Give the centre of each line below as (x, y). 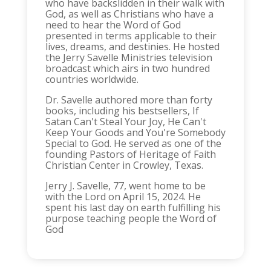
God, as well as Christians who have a (129, 14)
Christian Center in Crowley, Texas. (124, 165)
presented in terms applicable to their (131, 36)
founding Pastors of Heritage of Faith (130, 154)
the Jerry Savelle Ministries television (129, 57)
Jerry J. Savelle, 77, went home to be (125, 186)
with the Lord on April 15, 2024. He (123, 197)
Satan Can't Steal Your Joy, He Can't (126, 122)
